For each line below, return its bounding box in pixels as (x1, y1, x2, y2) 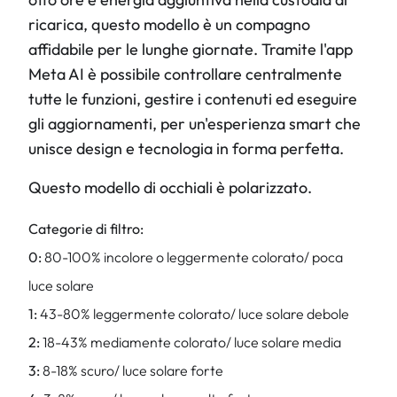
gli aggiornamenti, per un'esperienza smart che (28, 113, 361, 134)
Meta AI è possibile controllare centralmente (28, 64, 342, 84)
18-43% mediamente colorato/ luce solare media (43, 333, 341, 351)
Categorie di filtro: (28, 220, 144, 237)
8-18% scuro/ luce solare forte (43, 362, 223, 379)
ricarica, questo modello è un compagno (28, 14, 310, 35)
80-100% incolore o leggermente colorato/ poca (42, 248, 343, 266)
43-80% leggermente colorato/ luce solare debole (40, 305, 349, 323)
